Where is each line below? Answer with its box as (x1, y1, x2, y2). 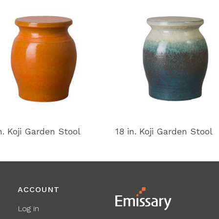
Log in (18, 204, 39, 214)
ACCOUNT (18, 185, 60, 195)
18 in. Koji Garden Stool (115, 126, 213, 137)
